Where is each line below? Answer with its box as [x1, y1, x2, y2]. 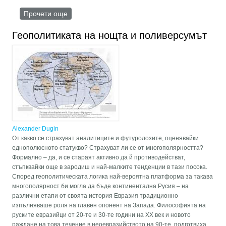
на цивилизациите [68, 19, 128, 28]
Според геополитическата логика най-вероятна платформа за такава [12, 173, 213, 181]
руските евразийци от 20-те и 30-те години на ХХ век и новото [12, 211, 191, 219]
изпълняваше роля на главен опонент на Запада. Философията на [12, 202, 206, 209]
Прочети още [24, 10, 68, 18]
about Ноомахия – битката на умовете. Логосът [68, 10, 225, 18]
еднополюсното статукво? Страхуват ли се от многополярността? [12, 144, 204, 152]
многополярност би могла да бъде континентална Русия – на [12, 183, 189, 190]
